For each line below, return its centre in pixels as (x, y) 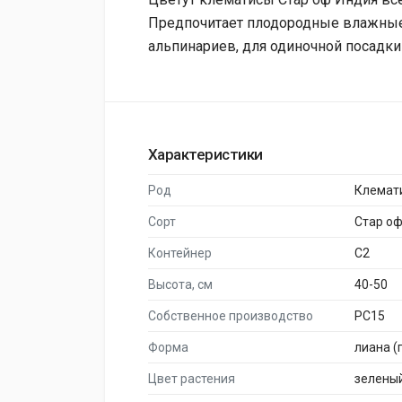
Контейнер (180, 253)
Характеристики (205, 154)
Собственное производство (231, 316)
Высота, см (180, 284)
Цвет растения (192, 379)
